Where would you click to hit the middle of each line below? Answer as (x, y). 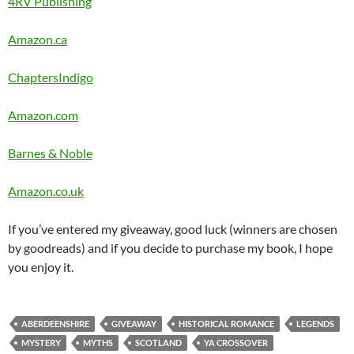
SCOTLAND (158, 343)
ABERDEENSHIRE (55, 324)
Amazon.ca (38, 40)
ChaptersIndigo (51, 77)
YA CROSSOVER (236, 343)
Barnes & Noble (50, 153)
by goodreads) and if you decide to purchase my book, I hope (170, 248)
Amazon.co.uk (46, 191)
